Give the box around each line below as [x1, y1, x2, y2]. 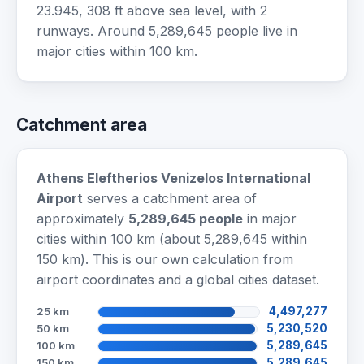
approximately [37, 210, 128, 227]
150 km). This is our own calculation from [37, 251, 293, 268]
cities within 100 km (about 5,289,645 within [37, 231, 307, 248]
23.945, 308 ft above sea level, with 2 [37, 2, 267, 19]
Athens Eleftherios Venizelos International [37, 170, 310, 187]
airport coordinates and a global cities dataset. [37, 271, 319, 288]
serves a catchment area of [83, 190, 257, 207]
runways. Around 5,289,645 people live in [37, 23, 297, 40]
